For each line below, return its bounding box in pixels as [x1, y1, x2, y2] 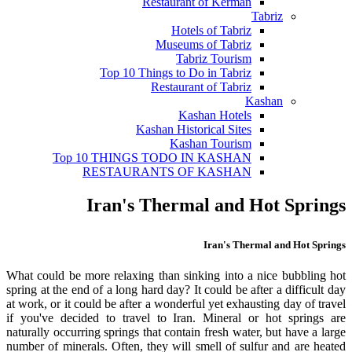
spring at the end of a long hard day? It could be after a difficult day [6, 282, 346, 296]
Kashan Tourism [170, 137, 251, 150]
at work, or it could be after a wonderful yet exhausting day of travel [6, 296, 346, 310]
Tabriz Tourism [176, 52, 251, 65]
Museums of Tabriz [156, 38, 251, 51]
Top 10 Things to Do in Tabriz [100, 66, 251, 79]
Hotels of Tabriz [171, 24, 251, 37]
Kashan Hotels [178, 108, 251, 122]
